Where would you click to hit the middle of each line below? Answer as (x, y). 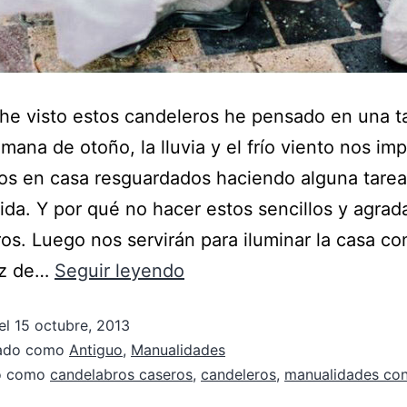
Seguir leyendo (119, 271)
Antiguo (96, 350)
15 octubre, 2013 (72, 325)
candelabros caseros (121, 374)
